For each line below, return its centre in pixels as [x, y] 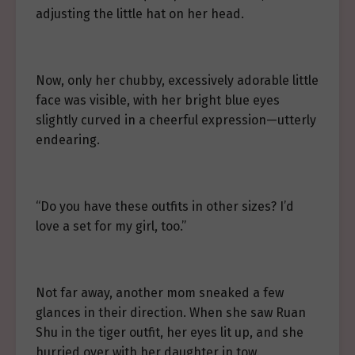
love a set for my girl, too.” [111, 226]
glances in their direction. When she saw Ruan [171, 313]
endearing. [68, 140]
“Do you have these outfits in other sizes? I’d [165, 206]
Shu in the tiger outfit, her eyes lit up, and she [170, 332]
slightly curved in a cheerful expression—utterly [176, 120]
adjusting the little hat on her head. [140, 14]
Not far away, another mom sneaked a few [160, 293]
